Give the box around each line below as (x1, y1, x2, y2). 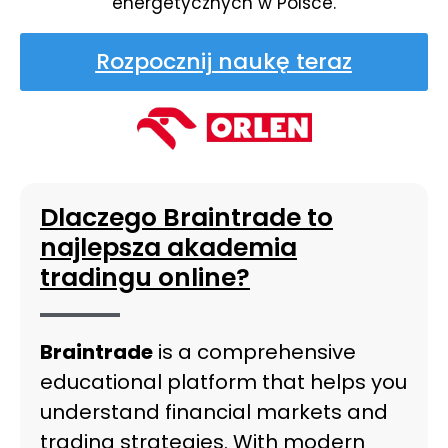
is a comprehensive (153, 337, 356, 366)
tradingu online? (40, 259, 250, 295)
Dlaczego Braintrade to (40, 199, 333, 235)
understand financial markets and (40, 397, 388, 426)
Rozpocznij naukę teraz (95, 45, 352, 77)
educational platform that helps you (40, 367, 407, 396)
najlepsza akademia (40, 229, 297, 265)
